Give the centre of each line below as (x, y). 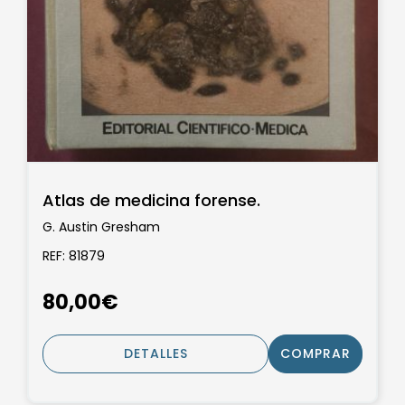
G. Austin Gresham (101, 227)
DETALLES (155, 354)
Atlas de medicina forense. (151, 200)
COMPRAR (316, 354)
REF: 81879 (74, 255)
